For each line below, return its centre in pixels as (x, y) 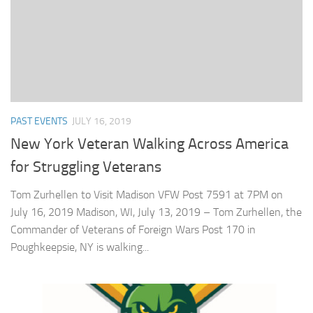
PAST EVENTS (39, 121)
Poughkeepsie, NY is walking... (80, 247)
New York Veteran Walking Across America (150, 144)
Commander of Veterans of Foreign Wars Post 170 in (133, 229)
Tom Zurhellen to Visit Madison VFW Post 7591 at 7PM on (147, 194)
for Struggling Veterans (86, 167)
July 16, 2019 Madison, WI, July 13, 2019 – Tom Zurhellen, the (156, 212)
